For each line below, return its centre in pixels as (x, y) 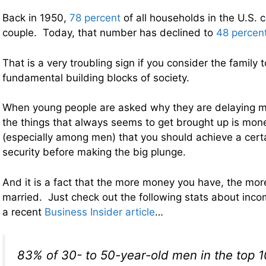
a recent (23, 212)
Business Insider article (100, 212)
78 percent (95, 18)
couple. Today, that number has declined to (109, 33)
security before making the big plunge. (94, 152)
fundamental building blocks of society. (96, 77)
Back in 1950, (36, 18)
